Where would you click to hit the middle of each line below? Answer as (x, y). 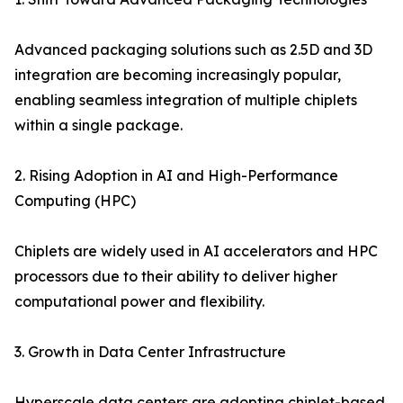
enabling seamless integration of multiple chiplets (186, 100)
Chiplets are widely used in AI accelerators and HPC (196, 251)
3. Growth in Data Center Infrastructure (150, 352)
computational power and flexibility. (139, 302)
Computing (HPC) (75, 201)
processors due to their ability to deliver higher (176, 277)
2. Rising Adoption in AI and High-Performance (176, 176)
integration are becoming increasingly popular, (178, 75)
